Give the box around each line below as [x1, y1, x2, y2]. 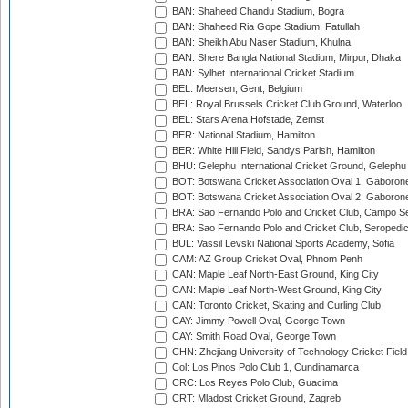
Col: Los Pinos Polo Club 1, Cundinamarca [169, 362, 359, 373]
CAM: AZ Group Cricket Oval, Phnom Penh [169, 253, 362, 265]
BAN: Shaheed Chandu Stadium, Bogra [169, 5, 344, 17]
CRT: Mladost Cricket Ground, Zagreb [169, 393, 341, 404]
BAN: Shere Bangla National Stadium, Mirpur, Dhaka [169, 52, 401, 64]
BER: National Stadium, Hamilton [169, 129, 315, 141]
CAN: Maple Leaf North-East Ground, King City [169, 269, 379, 280]
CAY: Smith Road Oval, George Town [169, 331, 336, 342]
